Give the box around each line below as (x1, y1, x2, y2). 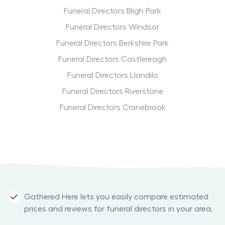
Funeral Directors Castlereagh (58, 55, 167, 64)
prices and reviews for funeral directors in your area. (24, 205, 213, 213)
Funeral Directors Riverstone (62, 87, 163, 96)
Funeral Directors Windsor (66, 23, 159, 32)
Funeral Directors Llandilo (67, 71, 158, 80)
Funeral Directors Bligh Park (64, 7, 161, 16)
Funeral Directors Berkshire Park (56, 39, 169, 48)
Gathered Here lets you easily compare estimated (24, 193, 208, 201)
